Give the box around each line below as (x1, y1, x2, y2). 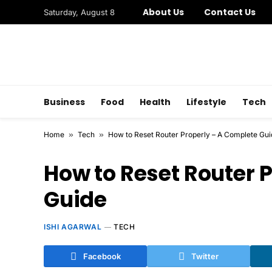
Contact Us (203, 6, 256, 18)
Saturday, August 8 (44, 7, 115, 17)
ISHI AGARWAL (44, 222, 102, 231)
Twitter (191, 251, 219, 261)
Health (140, 95, 171, 108)
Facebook (83, 251, 121, 261)
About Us (143, 6, 185, 18)
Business (44, 95, 85, 108)
